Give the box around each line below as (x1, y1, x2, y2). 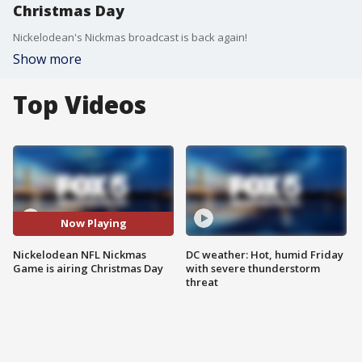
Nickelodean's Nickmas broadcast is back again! (13, 30, 247, 44)
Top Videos (13, 88, 146, 121)
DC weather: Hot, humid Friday (186, 246, 343, 262)
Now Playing (60, 216, 127, 231)
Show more (13, 50, 82, 68)
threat (186, 274, 218, 289)
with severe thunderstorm (186, 260, 320, 276)
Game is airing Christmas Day (13, 260, 163, 276)
